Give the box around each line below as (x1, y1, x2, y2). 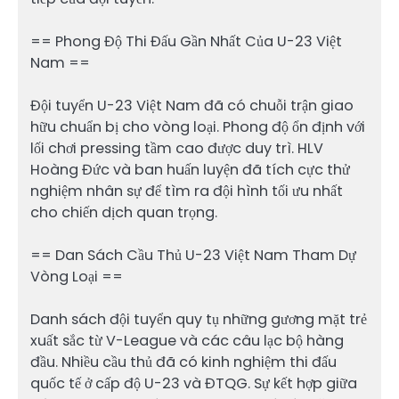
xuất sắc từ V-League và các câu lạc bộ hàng (30, 330, 344, 352)
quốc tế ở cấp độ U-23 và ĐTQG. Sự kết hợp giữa (30, 373, 357, 395)
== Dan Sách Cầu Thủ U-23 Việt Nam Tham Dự (30, 245, 356, 266)
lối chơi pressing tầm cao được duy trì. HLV (30, 138, 323, 159)
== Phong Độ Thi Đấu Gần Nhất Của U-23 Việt (30, 31, 342, 53)
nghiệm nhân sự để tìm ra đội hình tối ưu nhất (30, 181, 343, 202)
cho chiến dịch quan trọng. (30, 202, 217, 224)
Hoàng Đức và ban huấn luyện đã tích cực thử (30, 159, 350, 181)
